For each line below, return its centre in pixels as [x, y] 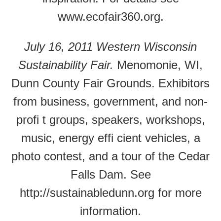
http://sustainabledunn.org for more [110, 193]
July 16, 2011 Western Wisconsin [110, 47]
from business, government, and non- [110, 101]
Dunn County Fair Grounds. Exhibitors [110, 83]
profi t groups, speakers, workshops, [110, 120]
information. [110, 211]
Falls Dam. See [110, 174]
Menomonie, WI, [158, 65]
